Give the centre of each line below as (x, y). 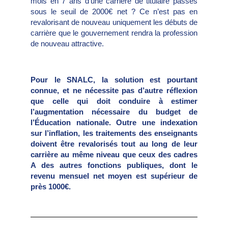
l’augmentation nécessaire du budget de (114, 111)
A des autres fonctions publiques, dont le (114, 165)
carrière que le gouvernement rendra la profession (114, 33)
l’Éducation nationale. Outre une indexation (114, 122)
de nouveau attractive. (67, 44)
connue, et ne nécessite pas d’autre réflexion (114, 90)
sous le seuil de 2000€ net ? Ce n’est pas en (114, 12)
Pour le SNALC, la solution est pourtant (114, 79)
